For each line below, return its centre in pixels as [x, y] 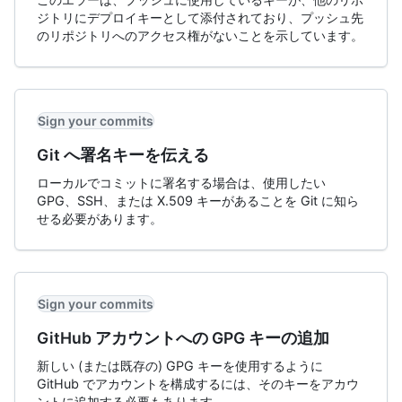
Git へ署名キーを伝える [123, 155]
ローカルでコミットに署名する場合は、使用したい [181, 183]
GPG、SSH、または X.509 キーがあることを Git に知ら [198, 201]
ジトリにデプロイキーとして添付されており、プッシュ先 [200, 17]
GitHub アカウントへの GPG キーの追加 [183, 338]
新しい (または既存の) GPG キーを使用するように [180, 366]
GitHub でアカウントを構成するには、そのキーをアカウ [198, 384]
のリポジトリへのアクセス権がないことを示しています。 [200, 35]
